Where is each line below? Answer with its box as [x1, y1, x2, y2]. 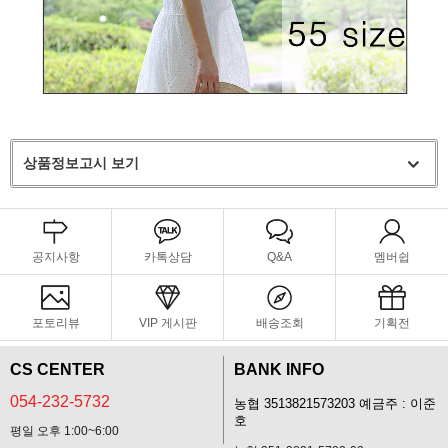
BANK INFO [234, 360, 324, 378]
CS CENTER [10, 360, 105, 378]
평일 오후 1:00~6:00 [10, 423, 119, 438]
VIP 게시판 [138, 315, 197, 330]
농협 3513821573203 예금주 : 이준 [234, 396, 436, 411]
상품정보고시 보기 [23, 154, 139, 171]
